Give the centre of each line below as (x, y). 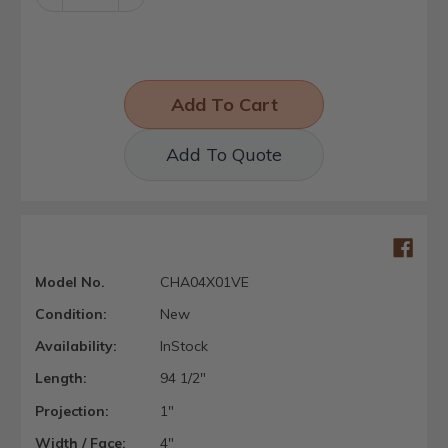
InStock (183, 346)
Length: (61, 378)
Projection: (72, 410)
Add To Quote (224, 154)
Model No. (70, 281)
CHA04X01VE (204, 281)
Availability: (76, 346)
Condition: (71, 314)
